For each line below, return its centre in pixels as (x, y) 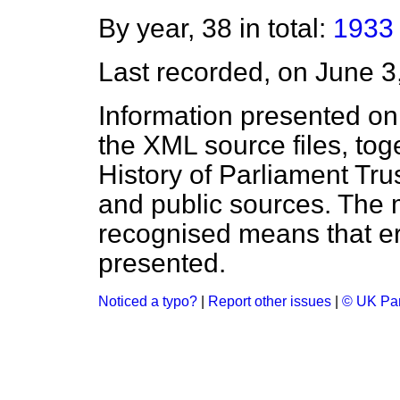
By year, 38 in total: (216, 29)
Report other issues (270, 302)
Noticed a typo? (148, 302)
